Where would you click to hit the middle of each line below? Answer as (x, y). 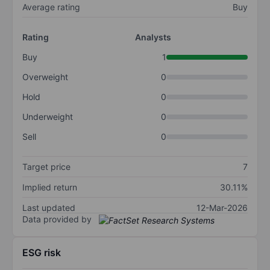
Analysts (153, 37)
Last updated (49, 208)
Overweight (45, 77)
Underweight (48, 117)
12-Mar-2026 (222, 208)
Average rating (51, 7)
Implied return (50, 187)
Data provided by (57, 219)
